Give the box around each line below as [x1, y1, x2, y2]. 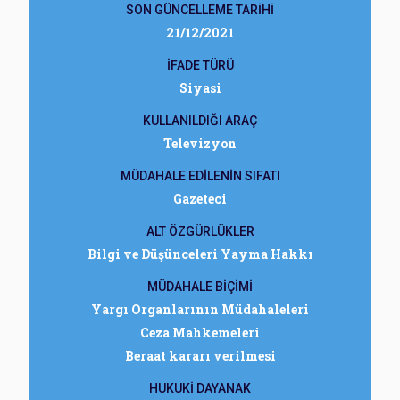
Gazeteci [173, 190, 227, 207]
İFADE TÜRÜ [166, 58, 234, 72]
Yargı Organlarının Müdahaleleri [91, 301, 309, 318]
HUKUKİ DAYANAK [149, 381, 251, 396]
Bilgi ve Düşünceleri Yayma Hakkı [87, 246, 313, 262]
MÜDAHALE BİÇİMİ [147, 279, 253, 294]
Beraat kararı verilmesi [124, 347, 276, 364]
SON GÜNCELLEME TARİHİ [126, 3, 274, 17]
